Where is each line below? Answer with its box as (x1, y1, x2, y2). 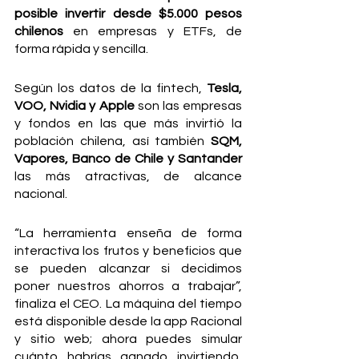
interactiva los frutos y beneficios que (14, 244, 242, 257)
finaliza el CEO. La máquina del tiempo (14, 297, 242, 310)
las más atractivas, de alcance (14, 170, 242, 183)
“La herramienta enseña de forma (14, 227, 242, 240)
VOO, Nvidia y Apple (14, 99, 135, 112)
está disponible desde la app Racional (14, 315, 242, 328)
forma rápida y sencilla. (14, 42, 151, 55)
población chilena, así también (14, 135, 211, 147)
